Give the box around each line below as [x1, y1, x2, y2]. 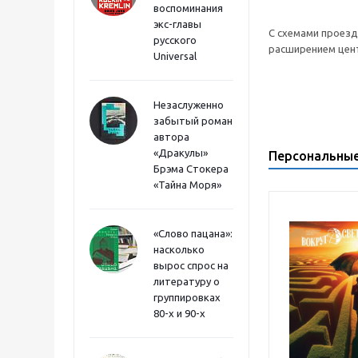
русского [153, 34, 197, 46]
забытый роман [153, 115, 233, 126]
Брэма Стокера [153, 163, 229, 174]
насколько [153, 244, 205, 255]
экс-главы [153, 18, 201, 30]
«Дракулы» [153, 147, 208, 158]
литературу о [153, 276, 220, 287]
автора [153, 131, 189, 142]
